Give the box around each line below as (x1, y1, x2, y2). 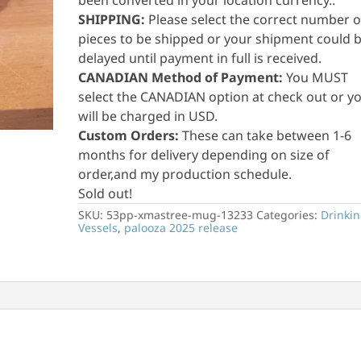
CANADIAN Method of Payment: (78, 68, 287, 87)
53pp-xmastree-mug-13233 (106, 207, 254, 223)
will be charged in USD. (78, 107, 218, 126)
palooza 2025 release (124, 220, 239, 236)
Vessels (78, 220, 118, 236)
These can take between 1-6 (182, 127, 352, 145)
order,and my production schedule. (78, 165, 293, 184)
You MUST (286, 68, 349, 87)
